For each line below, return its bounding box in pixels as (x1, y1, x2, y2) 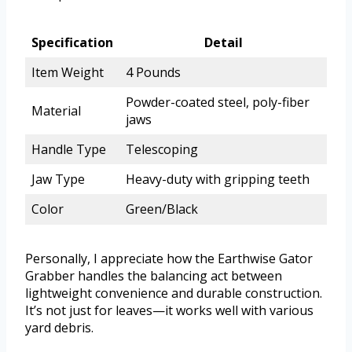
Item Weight (31, 64, 104, 82)
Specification (31, 34, 113, 52)
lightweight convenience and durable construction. (25, 284, 322, 302)
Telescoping (126, 141, 198, 159)
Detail (203, 34, 243, 52)
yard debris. (25, 319, 93, 337)
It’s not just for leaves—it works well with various (25, 302, 313, 320)
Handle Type (31, 141, 106, 159)
